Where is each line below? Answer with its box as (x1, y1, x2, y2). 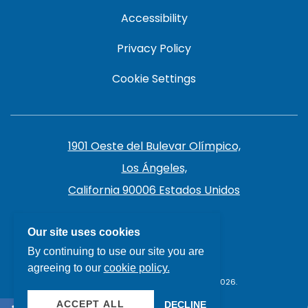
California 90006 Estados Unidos (68, 182, 240, 198)
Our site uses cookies (27, 226, 140, 238)
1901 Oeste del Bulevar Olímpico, (67, 138, 241, 154)
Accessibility (120, 10, 188, 26)
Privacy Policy (117, 41, 191, 56)
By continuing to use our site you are (27, 245, 204, 257)
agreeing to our (27, 262, 104, 274)
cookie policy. (103, 262, 170, 274)
